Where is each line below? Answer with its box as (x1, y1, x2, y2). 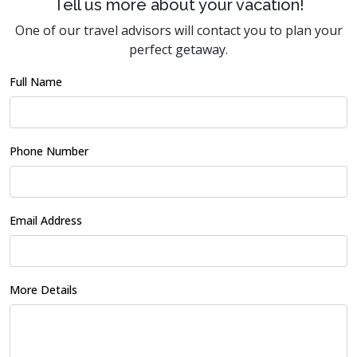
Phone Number (10, 143, 88, 159)
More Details (10, 282, 77, 297)
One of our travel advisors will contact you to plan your (14, 22, 343, 39)
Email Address (10, 213, 82, 228)
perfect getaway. (129, 41, 228, 58)
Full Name (10, 74, 62, 89)
